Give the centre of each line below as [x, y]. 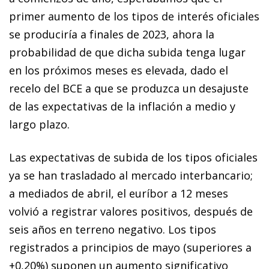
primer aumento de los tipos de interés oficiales [134, 16]
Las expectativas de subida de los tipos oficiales [133, 157]
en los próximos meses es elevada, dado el [119, 70]
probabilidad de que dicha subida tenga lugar [127, 52]
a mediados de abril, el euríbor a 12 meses [119, 193]
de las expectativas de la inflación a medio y [122, 106]
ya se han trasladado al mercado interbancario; [131, 175]
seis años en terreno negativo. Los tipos [113, 229]
